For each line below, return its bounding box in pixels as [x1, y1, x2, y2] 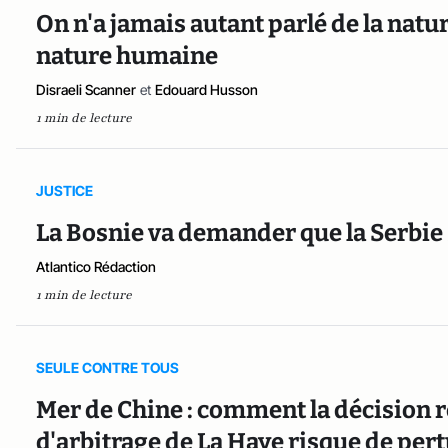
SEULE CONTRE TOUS [36, 359, 179, 377]
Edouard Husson [155, 81, 258, 99]
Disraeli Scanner [36, 81, 136, 99]
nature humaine [36, 42, 218, 71]
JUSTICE [36, 182, 93, 200]
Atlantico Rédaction [36, 258, 156, 276]
